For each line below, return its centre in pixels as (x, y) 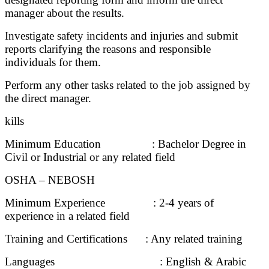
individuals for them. (53, 62)
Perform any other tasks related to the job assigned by (128, 85)
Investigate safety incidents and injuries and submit (121, 36)
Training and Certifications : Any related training (124, 239)
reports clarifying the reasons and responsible (108, 49)
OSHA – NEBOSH (50, 180)
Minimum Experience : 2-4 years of (109, 203)
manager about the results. (65, 13)
